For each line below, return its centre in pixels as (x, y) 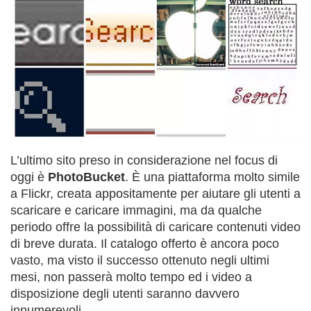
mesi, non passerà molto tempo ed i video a (131, 277)
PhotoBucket (86, 177)
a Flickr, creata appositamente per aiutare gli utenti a (155, 193)
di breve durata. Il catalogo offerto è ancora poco (145, 243)
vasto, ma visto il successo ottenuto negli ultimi (140, 260)
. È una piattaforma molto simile (212, 177)
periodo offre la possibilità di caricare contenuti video (155, 227)
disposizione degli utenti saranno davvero (125, 293)
